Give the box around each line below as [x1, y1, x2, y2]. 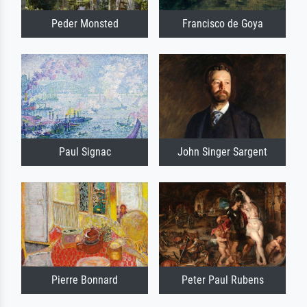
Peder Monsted [51, 16, 119, 30]
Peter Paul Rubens [181, 273, 264, 287]
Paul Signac [58, 145, 111, 159]
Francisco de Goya [182, 16, 263, 30]
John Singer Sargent [177, 145, 267, 159]
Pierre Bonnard [51, 273, 118, 287]
